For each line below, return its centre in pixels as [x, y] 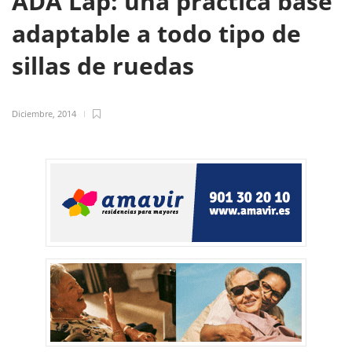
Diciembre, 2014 [44, 114]
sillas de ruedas [106, 66]
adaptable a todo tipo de [156, 33]
